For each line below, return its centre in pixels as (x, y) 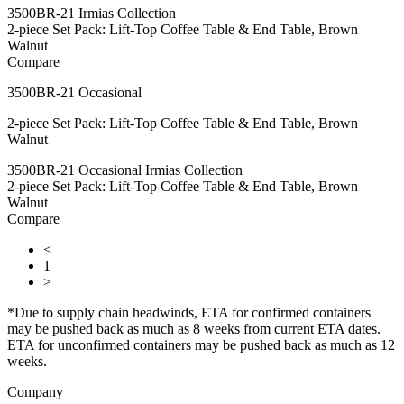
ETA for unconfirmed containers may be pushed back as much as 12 (201, 345)
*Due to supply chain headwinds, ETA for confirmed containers (189, 313)
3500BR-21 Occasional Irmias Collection (125, 170)
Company (35, 392)
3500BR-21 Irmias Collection (92, 14)
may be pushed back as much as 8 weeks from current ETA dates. (194, 329)
